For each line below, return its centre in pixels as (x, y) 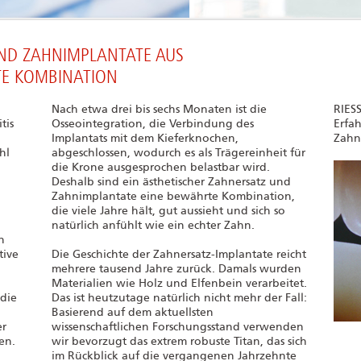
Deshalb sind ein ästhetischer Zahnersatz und (171, 182)
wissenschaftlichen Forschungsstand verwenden (177, 327)
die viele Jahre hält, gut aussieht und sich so (168, 211)
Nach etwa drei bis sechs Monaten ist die (159, 109)
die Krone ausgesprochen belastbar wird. (160, 167)
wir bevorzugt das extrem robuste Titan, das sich (179, 341)
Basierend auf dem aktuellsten (132, 312)
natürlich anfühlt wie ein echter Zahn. (153, 225)
